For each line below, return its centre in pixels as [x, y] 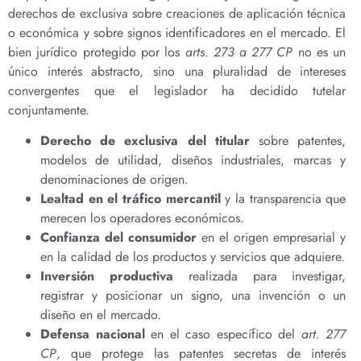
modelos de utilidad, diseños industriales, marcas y [193, 160]
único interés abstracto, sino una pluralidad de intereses [177, 71]
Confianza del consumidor [119, 237]
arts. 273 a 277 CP [239, 52]
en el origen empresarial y [272, 237]
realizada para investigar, [259, 276]
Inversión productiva [107, 276]
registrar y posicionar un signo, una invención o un [193, 295]
